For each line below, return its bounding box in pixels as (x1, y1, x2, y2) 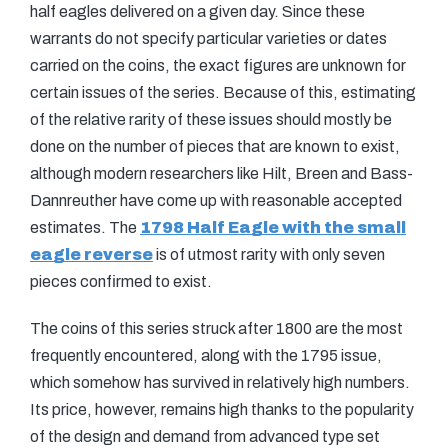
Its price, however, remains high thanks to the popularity (30, 401, 414, 418)
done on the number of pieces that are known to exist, (30, 138, 400, 155)
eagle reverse (30, 246, 153, 263)
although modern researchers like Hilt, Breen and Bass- (30, 165, 413, 182)
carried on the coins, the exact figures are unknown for (30, 57, 406, 74)
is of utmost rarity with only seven (153, 246, 385, 263)
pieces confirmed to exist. (30, 273, 212, 290)
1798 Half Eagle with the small (140, 219, 406, 236)
